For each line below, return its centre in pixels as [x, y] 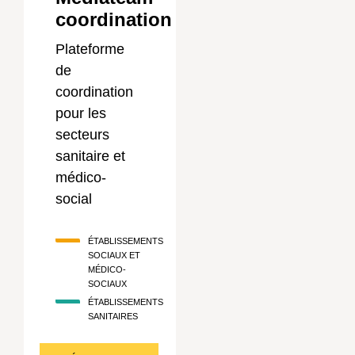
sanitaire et [90, 156]
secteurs [82, 135]
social [74, 199]
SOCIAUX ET [114, 255]
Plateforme [90, 49]
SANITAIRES [113, 316]
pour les [81, 113]
